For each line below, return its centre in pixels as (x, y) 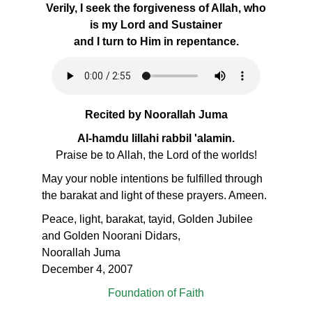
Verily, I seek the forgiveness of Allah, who (156, 8)
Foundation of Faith (156, 293)
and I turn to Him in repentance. (156, 42)
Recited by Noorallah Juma (156, 115)
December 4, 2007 (87, 270)
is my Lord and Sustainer (156, 25)
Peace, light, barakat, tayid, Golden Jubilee (147, 219)
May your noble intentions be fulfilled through (152, 179)
